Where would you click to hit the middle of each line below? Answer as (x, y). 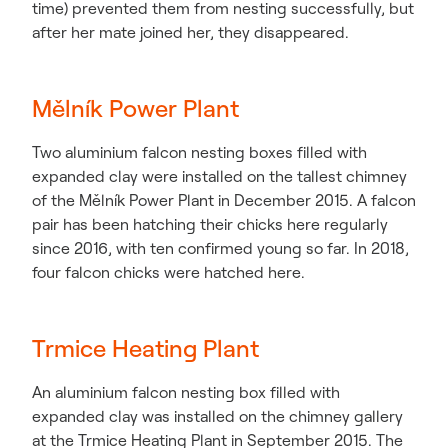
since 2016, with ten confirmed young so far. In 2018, (220, 248)
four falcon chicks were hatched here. (168, 272)
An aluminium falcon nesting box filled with (186, 392)
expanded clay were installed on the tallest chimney (219, 176)
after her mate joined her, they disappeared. (190, 32)
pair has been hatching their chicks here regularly (210, 224)
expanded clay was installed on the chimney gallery (217, 416)
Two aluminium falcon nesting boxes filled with (199, 152)
